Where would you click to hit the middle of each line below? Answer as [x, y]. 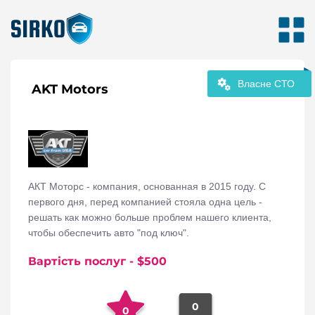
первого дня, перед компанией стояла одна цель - [145, 202]
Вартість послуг [77, 262]
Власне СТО [266, 84]
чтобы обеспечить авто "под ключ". [109, 233]
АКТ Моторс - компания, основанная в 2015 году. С [147, 187]
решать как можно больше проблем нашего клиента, [150, 218]
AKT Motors [70, 90]
